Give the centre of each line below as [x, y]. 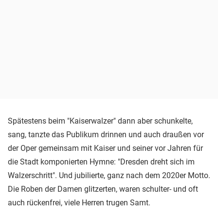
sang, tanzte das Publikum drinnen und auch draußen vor [106, 134]
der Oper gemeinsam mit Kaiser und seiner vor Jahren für [105, 148]
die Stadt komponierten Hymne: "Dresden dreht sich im [101, 162]
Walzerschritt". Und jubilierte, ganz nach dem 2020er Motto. [109, 175]
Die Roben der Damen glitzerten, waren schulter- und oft [103, 189]
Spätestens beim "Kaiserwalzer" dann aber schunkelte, [100, 121]
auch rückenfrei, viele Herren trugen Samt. [79, 202]
